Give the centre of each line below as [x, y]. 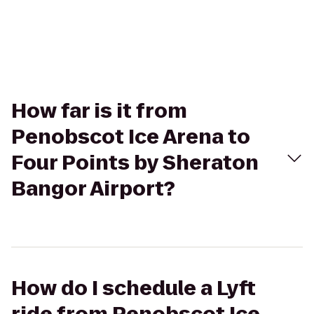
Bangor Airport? [93, 189]
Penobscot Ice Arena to [131, 137]
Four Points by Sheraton [135, 163]
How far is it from [99, 111]
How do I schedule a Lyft [134, 288]
